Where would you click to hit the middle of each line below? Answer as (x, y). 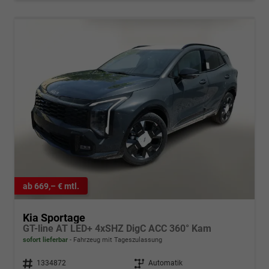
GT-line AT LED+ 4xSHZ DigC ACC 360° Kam (117, 229)
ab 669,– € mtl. (51, 186)
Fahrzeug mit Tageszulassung (117, 240)
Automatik (165, 263)
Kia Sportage (54, 218)
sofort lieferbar (45, 240)
